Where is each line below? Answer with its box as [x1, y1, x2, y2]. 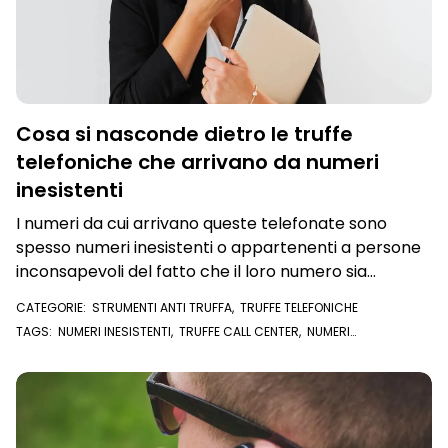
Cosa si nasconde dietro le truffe [16, 120, 353, 148]
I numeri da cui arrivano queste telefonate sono [16, 212, 387, 235]
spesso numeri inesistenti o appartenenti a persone [16, 236, 421, 259]
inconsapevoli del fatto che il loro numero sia [16, 260, 367, 283]
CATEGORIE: [16, 299, 92, 316]
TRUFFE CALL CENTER [179, 323, 299, 340]
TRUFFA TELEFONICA [107, 339, 221, 356]
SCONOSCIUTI [16, 339, 99, 356]
